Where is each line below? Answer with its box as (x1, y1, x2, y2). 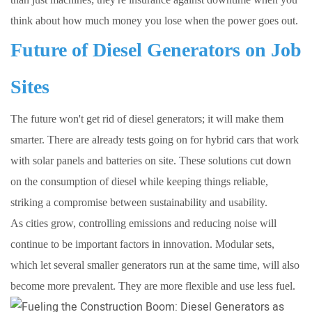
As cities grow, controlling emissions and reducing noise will (10, 217, 276, 230)
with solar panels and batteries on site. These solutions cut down (10, 155, 291, 167)
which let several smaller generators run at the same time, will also (10, 259, 299, 272)
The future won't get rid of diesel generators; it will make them (10, 113, 283, 125)
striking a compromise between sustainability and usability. (10, 196, 267, 209)
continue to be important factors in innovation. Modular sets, (10, 238, 274, 251)
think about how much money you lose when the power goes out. (10, 15, 298, 27)
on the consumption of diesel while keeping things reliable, (10, 175, 268, 188)
